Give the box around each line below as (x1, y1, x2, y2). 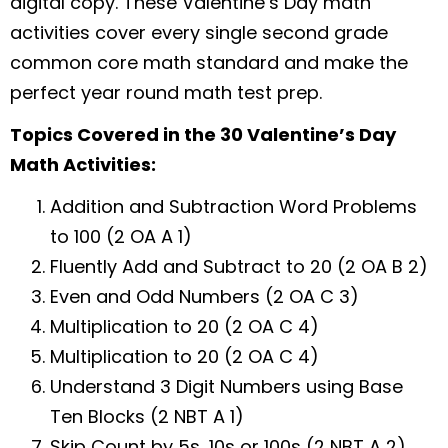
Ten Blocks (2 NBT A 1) (50, 403, 244, 429)
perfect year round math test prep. (10, 79, 322, 105)
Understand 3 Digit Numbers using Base (50, 373, 403, 399)
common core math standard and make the (10, 49, 408, 75)
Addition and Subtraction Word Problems (50, 193, 417, 219)
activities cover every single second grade (10, 19, 388, 45)
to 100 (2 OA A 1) (50, 223, 192, 249)
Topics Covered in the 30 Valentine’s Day (10, 121, 396, 147)
